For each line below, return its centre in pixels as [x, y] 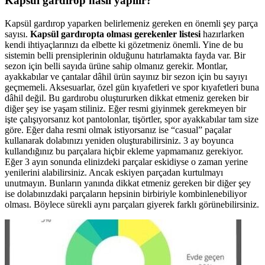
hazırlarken [222, 34]
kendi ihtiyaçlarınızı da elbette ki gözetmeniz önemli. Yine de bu [124, 44]
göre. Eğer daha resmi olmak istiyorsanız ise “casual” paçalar [118, 130]
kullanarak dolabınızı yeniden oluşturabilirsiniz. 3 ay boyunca [119, 140]
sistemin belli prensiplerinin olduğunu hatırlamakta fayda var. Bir [125, 55]
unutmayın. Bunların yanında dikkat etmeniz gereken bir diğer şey [128, 183]
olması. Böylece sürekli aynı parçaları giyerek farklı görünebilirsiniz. [132, 204]
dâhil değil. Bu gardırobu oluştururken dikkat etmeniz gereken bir [127, 98]
